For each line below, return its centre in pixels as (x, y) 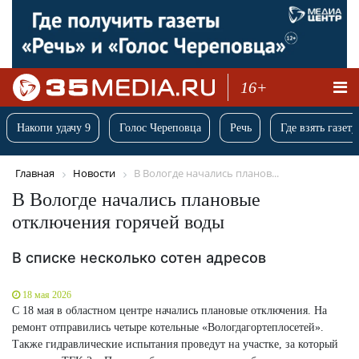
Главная (35, 173)
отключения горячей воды (118, 222)
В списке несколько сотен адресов (139, 257)
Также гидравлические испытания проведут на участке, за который (175, 344)
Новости (94, 173)
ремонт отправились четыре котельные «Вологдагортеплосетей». (168, 327)
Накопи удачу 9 (54, 128)
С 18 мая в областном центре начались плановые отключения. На (169, 310)
